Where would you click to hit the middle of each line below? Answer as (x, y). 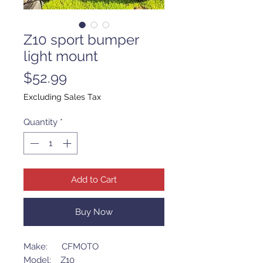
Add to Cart (94, 180)
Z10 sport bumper (81, 39)
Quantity (41, 122)
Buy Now (94, 212)
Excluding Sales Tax (62, 97)
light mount (61, 56)
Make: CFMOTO (61, 247)
